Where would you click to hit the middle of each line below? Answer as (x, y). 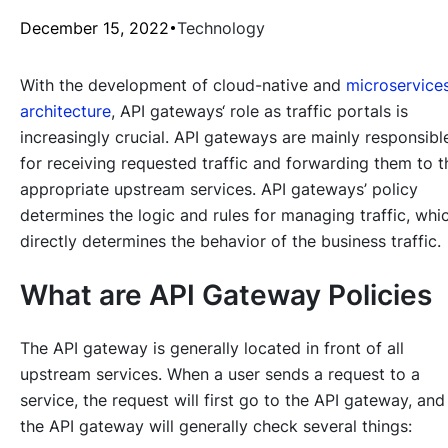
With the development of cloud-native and (183, 84)
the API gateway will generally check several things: (216, 426)
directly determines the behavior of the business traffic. (230, 240)
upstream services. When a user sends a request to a (220, 374)
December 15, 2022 (94, 27)
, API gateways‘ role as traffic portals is (259, 110)
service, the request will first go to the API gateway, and (232, 400)
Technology (221, 27)
